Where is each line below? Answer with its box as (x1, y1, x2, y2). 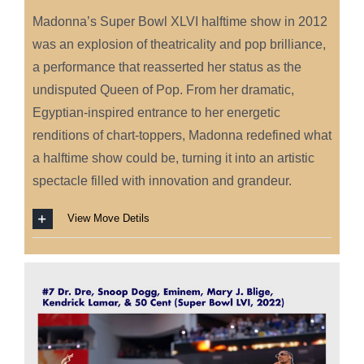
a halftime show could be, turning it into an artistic (32, 151, 314, 166)
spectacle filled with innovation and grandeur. (32, 174, 292, 188)
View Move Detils (67, 212, 149, 225)
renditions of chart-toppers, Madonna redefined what (32, 128, 331, 143)
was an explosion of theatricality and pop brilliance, (32, 37, 326, 52)
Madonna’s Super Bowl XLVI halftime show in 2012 (32, 15, 327, 29)
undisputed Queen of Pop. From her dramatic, (32, 83, 294, 97)
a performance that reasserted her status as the (32, 60, 301, 75)
